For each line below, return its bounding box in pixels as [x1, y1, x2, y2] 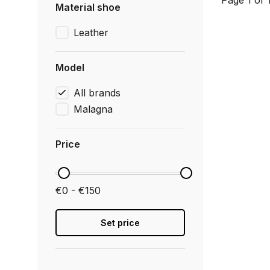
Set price [101, 218, 140, 228]
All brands [74, 87, 121, 99]
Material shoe [55, 1, 121, 13]
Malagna [74, 103, 113, 115]
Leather [74, 27, 108, 39]
